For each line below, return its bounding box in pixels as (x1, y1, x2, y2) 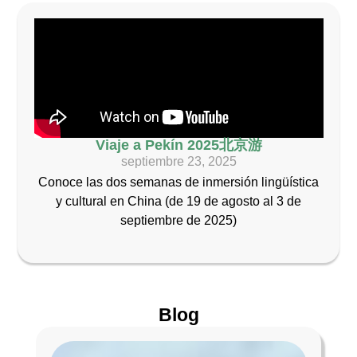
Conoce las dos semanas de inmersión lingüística (38, 175, 319, 190)
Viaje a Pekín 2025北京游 (95, 137, 262, 154)
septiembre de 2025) (120, 214, 237, 228)
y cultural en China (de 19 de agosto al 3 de (56, 194, 301, 209)
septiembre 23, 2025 (120, 155, 237, 169)
